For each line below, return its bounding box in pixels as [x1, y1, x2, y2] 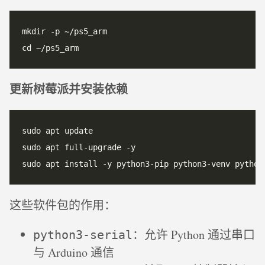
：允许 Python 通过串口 [132, 226, 255, 243]
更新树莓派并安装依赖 [9, 80, 128, 98]
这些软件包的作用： [9, 196, 116, 213]
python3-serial [33, 227, 132, 242]
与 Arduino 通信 [33, 244, 114, 260]
